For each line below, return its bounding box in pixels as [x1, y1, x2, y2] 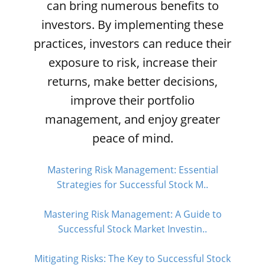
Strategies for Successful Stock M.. [57, 178, 208, 191]
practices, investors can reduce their [34, 35, 231, 51]
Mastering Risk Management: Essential [47, 163, 218, 176]
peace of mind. [92, 130, 173, 146]
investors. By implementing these [41, 17, 224, 33]
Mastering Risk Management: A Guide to [43, 208, 222, 221]
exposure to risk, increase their [48, 54, 217, 70]
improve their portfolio [70, 92, 195, 108]
